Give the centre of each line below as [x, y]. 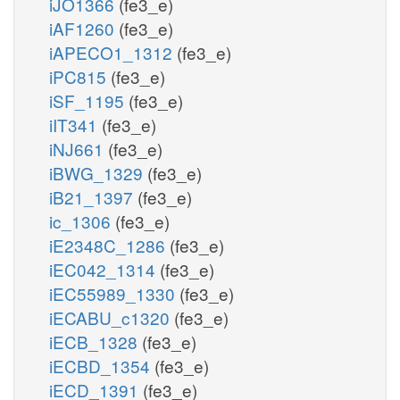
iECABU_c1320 [112, 317]
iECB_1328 [96, 341]
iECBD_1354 [102, 365]
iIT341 [75, 124]
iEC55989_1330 [114, 293]
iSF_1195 [89, 100]
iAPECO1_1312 [113, 52]
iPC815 [80, 76]
